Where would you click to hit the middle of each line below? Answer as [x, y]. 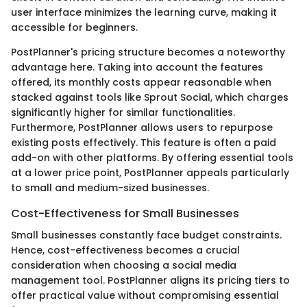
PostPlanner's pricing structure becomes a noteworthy [148, 52]
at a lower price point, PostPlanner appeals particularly [150, 172]
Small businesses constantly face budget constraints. [146, 235]
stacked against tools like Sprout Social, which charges [150, 97]
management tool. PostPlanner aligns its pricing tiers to [150, 280]
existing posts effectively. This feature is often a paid [144, 142]
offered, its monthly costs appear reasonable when [141, 82]
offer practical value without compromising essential [145, 295]
